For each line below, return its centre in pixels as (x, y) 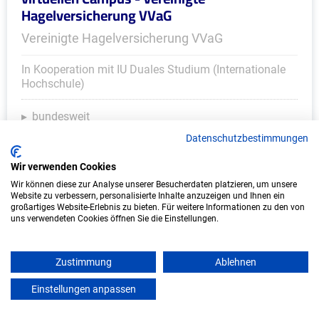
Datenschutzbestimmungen (247, 138)
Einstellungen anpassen (83, 289)
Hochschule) (53, 84)
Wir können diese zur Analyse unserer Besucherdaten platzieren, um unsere (154, 184)
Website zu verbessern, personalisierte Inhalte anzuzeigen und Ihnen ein (148, 196)
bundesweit (61, 116)
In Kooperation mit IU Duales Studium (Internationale (153, 69)
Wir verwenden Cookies (63, 167)
